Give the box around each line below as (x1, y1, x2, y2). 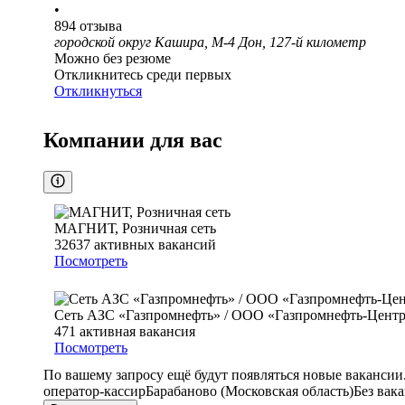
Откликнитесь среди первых (54, 67, 231, 83)
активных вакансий (94, 237, 216, 253)
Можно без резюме (54, 51, 171, 67)
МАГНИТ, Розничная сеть (54, 221, 216, 237)
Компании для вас (43, 128, 222, 153)
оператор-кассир (43, 383, 146, 400)
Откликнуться (54, 83, 142, 99)
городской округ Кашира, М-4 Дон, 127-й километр (54, 34, 366, 51)
